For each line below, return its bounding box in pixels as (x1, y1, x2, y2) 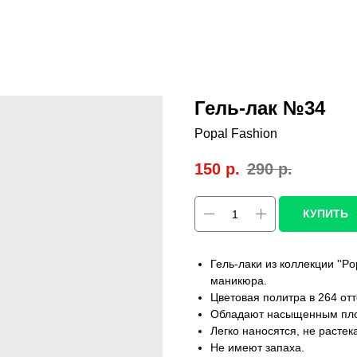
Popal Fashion (194, 127, 277, 140)
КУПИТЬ (303, 207, 348, 221)
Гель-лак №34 (194, 97, 325, 119)
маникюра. (210, 274, 267, 288)
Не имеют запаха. (210, 341, 304, 355)
